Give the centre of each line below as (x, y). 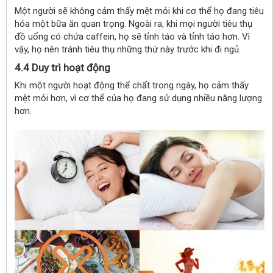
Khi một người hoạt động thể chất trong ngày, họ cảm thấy (132, 85)
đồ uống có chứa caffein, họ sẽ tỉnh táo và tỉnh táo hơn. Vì (132, 36)
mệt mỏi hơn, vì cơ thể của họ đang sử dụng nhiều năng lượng (138, 98)
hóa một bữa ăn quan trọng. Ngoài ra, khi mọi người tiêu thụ (133, 23)
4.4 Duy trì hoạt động (62, 67)
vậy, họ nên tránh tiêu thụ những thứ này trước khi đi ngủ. (128, 49)
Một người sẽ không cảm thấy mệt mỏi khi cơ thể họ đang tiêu (139, 11)
